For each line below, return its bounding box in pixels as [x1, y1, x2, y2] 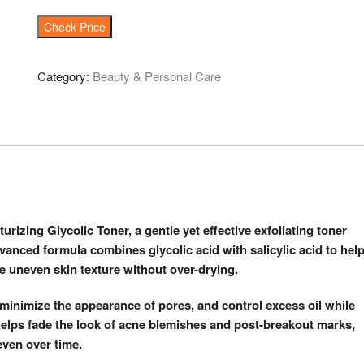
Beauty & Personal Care [93, 67, 221, 84]
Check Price [44, 19, 106, 35]
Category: [37, 67, 93, 84]
